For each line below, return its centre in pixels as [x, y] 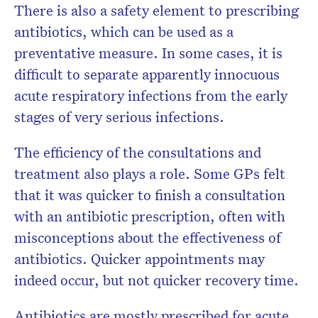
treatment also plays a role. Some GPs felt [150, 174]
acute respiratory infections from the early [151, 95]
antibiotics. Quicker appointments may [139, 259]
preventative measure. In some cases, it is [148, 53]
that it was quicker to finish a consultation [150, 195]
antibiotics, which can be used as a [124, 32]
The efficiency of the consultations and [138, 152]
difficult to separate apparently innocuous [147, 74]
